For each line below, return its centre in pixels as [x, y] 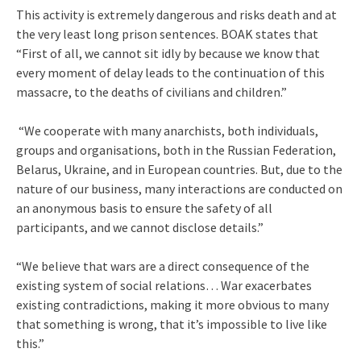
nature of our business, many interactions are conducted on [179, 188]
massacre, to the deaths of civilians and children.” [151, 91]
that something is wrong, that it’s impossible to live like [172, 324]
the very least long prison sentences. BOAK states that [167, 33]
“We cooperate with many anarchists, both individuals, [167, 130]
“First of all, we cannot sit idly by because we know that [168, 53]
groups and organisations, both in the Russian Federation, [176, 149]
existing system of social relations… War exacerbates [164, 285]
